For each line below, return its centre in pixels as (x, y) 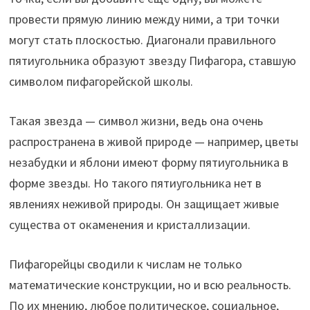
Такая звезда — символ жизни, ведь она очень (136, 120)
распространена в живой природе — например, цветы (154, 141)
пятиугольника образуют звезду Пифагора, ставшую (153, 60)
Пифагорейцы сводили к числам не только (126, 264)
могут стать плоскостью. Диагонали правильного (143, 39)
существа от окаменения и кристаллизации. (130, 224)
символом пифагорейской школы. (101, 81)
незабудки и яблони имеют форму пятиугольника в (149, 162)
